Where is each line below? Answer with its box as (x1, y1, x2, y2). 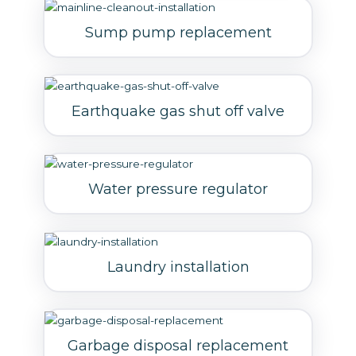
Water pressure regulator (88, 180, 268, 198)
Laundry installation (106, 258, 250, 277)
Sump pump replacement (84, 24, 272, 42)
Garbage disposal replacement (68, 336, 288, 354)
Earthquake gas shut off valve (72, 102, 284, 120)
